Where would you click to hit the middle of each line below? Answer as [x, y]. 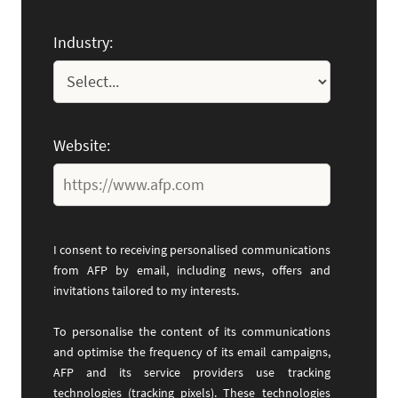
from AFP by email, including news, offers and [192, 271]
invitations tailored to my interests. [146, 291]
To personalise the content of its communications [192, 332]
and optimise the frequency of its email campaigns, [192, 352]
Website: [82, 145]
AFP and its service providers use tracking [192, 373]
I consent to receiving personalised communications [192, 250]
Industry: [83, 42]
